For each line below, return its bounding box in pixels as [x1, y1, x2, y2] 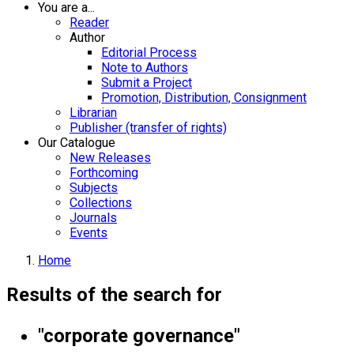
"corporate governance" [38, 324, 240, 347]
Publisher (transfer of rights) [70, 120, 227, 135]
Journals [70, 210, 117, 225]
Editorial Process [101, 45, 197, 60]
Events [70, 225, 107, 240]
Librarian [70, 105, 117, 120]
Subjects [70, 180, 118, 195]
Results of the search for [6, 283, 222, 306]
